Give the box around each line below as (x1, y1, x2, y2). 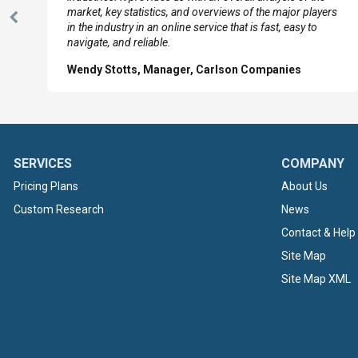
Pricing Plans (14, 180, 78, 193)
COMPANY (281, 156, 344, 171)
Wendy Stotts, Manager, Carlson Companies (67, 63, 301, 76)
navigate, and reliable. (67, 36, 171, 49)
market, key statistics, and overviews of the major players (67, 6, 337, 18)
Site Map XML (281, 272, 351, 285)
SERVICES (14, 156, 72, 171)
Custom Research (14, 203, 104, 216)
